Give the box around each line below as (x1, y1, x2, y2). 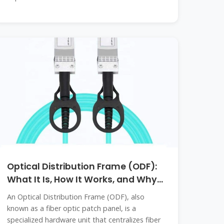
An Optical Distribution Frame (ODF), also (7, 192, 145, 201)
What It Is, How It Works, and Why (7, 173, 157, 185)
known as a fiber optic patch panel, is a (7, 203, 136, 213)
